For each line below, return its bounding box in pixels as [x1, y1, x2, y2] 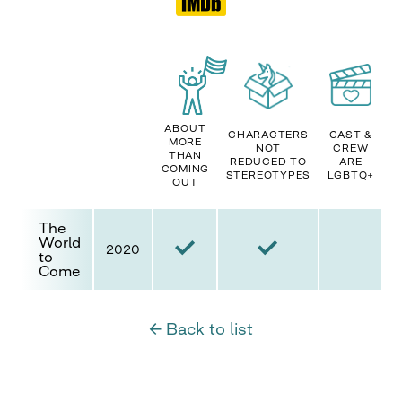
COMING [161, 162, 210, 175]
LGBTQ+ [327, 169, 375, 181]
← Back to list [149, 319, 253, 338]
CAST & [328, 128, 373, 141]
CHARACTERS [228, 128, 309, 141]
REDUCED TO [230, 155, 307, 168]
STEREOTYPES [225, 169, 311, 181]
